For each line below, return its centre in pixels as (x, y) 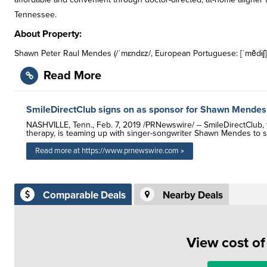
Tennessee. (35, 15)
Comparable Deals (84, 195)
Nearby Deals (193, 195)
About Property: (48, 34)
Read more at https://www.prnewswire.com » (110, 151)
